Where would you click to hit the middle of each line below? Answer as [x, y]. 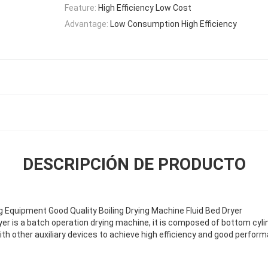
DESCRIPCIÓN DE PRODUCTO [134, 165]
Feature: [80, 7]
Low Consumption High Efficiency [173, 24]
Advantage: [86, 24]
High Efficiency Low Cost [145, 7]
